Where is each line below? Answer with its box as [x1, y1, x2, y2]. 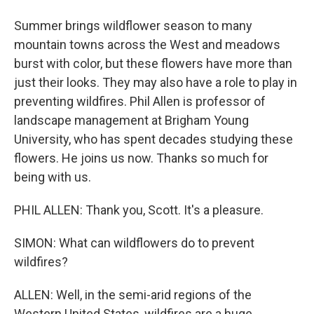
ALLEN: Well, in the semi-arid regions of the [14, 287, 252, 302]
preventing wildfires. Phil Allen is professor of [14, 94, 266, 109]
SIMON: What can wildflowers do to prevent [14, 235, 254, 250]
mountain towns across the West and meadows [14, 37, 280, 52]
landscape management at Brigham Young [14, 113, 249, 128]
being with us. [14, 170, 91, 184]
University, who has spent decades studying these [14, 132, 293, 146]
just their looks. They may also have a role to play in [14, 75, 297, 90]
